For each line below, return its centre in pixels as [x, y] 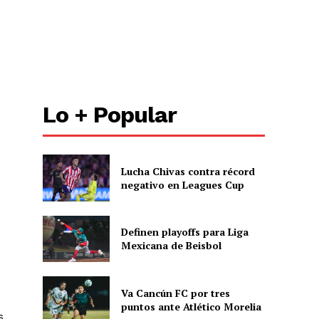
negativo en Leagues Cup [182, 185]
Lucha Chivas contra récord [188, 172]
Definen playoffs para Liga [184, 232]
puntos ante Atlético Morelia [191, 306]
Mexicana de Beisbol [171, 246]
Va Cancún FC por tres [175, 293]
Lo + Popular [110, 115]
